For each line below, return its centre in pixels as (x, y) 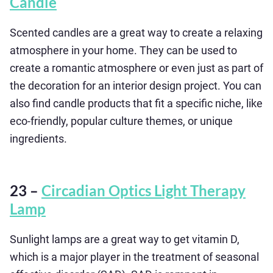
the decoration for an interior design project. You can (136, 86)
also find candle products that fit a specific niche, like (136, 103)
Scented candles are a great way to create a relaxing (136, 33)
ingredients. (38, 139)
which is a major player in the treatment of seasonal (134, 257)
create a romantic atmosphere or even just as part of (136, 68)
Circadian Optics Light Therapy (144, 190)
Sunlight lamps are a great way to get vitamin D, (125, 239)
